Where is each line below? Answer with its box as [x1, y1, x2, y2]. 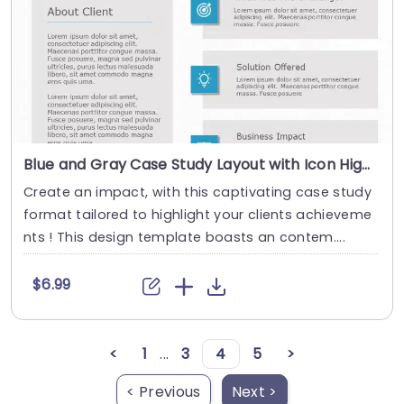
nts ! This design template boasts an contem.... [23, 228, 346, 247]
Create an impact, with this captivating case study [23, 183, 372, 202]
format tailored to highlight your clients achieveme [23, 206, 372, 225]
